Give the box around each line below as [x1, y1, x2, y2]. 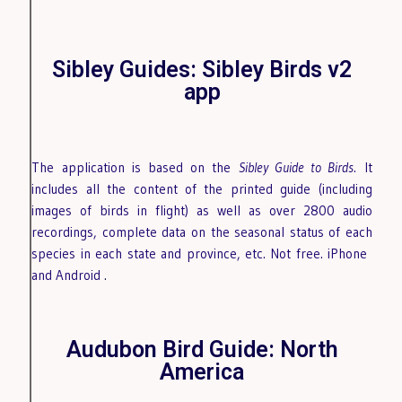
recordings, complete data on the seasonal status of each [31, 223, 372, 240]
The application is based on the [31, 158, 239, 176]
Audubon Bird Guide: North [66, 336, 338, 363]
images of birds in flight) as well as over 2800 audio [31, 201, 372, 219]
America [160, 358, 244, 385]
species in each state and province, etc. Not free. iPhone [31, 244, 372, 262]
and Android [31, 266, 105, 284]
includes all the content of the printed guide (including [31, 179, 372, 197]
